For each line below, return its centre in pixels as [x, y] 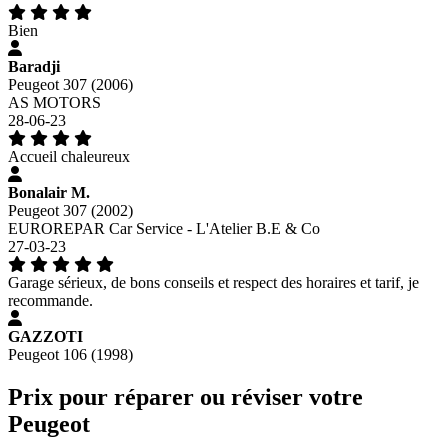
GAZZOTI [45, 337]
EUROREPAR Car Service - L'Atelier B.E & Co [164, 229]
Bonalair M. [49, 193]
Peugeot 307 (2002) [70, 211]
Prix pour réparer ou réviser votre [185, 397]
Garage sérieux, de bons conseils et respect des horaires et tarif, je [213, 283]
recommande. [50, 301]
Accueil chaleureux [69, 157]
